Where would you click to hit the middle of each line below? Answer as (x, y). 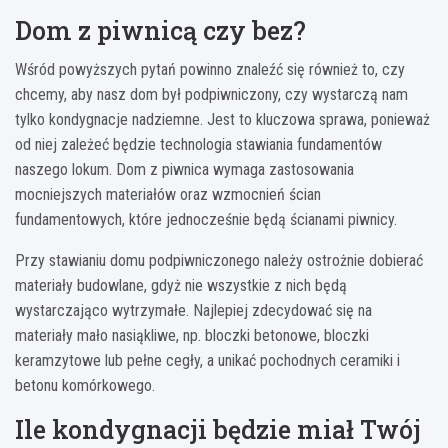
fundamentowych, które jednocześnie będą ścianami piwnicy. (206, 220)
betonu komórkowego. (85, 386)
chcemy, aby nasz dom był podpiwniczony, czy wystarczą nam (211, 95)
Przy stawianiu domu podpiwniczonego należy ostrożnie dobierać (219, 261)
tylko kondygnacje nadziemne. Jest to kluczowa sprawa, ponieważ (222, 120)
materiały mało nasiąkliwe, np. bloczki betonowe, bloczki (192, 336)
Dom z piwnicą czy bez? (160, 31)
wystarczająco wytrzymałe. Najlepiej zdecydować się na (193, 311)
